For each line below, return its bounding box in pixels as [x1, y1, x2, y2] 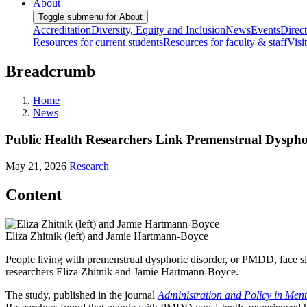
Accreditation [33, 24, 91, 36]
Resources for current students [33, 36, 163, 49]
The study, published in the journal [5, 289, 158, 302]
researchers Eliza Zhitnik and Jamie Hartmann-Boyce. [5, 266, 238, 278]
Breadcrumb [5, 62, 95, 81]
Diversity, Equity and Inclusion [91, 24, 225, 36]
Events [251, 24, 280, 36]
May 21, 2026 [5, 160, 66, 172]
